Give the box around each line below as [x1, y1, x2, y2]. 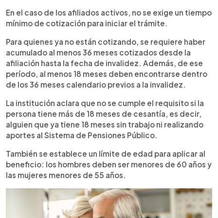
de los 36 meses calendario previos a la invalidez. [6, 80, 186, 89]
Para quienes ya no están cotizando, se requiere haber [6, 37, 205, 46]
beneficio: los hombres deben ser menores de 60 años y [6, 160, 212, 169]
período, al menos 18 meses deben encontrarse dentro [6, 69, 207, 78]
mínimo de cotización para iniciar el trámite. [6, 18, 168, 28]
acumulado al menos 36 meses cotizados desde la [6, 48, 191, 57]
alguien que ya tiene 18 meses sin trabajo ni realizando [6, 120, 203, 129]
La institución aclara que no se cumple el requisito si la [6, 98, 204, 108]
